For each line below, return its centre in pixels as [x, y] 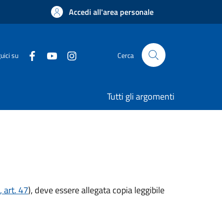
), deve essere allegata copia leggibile [96, 190]
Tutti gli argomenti [141, 96]
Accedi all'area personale [111, 12]
